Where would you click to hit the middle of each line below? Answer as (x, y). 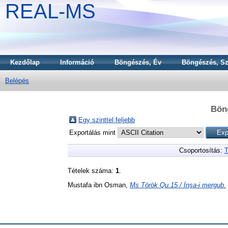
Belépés (17, 81)
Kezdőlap (25, 62)
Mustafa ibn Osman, (99, 185)
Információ (77, 62)
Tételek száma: (92, 170)
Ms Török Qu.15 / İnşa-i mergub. (178, 185)
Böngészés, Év (138, 62)
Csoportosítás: (202, 150)
